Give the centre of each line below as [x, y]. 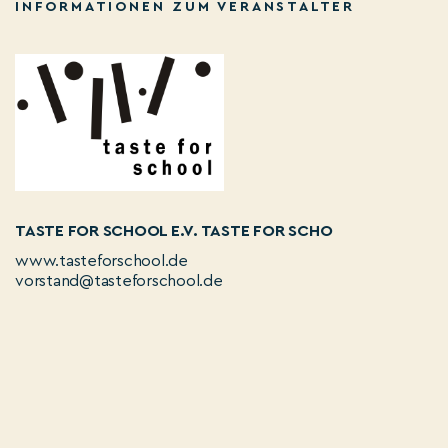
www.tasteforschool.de [101, 261]
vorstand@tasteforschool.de [119, 281]
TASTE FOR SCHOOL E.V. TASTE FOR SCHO [174, 231]
